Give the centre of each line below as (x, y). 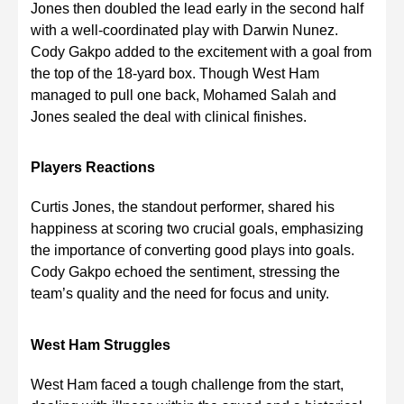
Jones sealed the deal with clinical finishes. (169, 117)
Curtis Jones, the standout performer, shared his (183, 207)
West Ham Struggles (101, 344)
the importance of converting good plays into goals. (193, 251)
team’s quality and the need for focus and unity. (180, 294)
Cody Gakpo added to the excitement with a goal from (201, 52)
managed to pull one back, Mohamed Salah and (184, 96)
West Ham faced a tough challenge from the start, (187, 384)
